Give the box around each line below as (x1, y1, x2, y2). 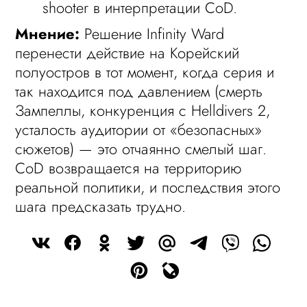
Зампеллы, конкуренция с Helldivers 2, (15, 99, 271, 121)
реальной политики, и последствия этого (15, 176, 281, 198)
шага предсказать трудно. (15, 195, 186, 217)
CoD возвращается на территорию (15, 157, 243, 179)
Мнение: (15, 23, 80, 45)
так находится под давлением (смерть (15, 80, 263, 102)
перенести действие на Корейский (15, 42, 240, 64)
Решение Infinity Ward (79, 23, 225, 45)
